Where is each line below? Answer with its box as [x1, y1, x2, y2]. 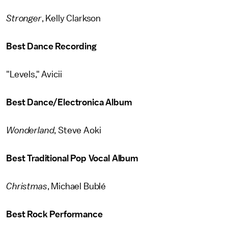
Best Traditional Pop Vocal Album [6, 154, 138, 163]
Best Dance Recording [6, 42, 97, 51]
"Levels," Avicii [6, 70, 62, 79]
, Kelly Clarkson [41, 14, 101, 23]
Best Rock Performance [6, 210, 103, 219]
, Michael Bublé [47, 182, 106, 191]
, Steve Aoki [54, 126, 101, 135]
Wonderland [6, 126, 54, 135]
